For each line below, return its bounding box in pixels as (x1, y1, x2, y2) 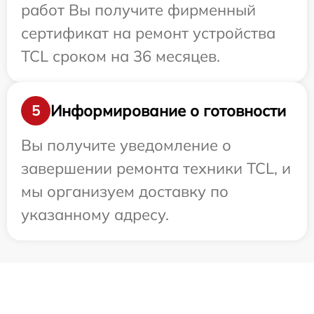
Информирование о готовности (50, 100, 286, 121)
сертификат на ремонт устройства (21, 23, 275, 43)
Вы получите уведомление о (21, 135, 231, 156)
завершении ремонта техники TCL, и (21, 158, 291, 179)
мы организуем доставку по (21, 182, 228, 202)
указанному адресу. (21, 205, 169, 225)
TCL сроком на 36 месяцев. (21, 46, 220, 67)
